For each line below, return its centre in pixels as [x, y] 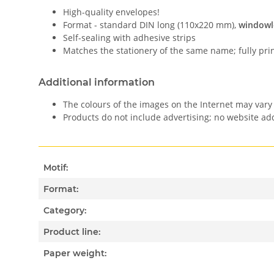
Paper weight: [75, 253]
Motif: [56, 167]
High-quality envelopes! [111, 12]
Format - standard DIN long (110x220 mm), [151, 25]
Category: [65, 210]
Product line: [72, 231]
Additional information [97, 82]
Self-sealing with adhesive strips [129, 38]
